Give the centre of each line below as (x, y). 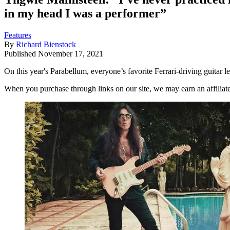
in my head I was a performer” (85, 13)
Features (18, 35)
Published (21, 53)
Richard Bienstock (46, 44)
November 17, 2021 (71, 53)
